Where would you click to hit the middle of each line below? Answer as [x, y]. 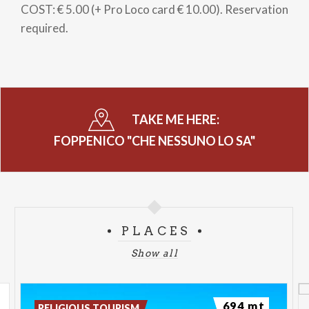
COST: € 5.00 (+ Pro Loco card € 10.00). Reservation [154, 9]
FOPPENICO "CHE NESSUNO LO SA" [154, 140]
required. [44, 28]
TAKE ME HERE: [176, 119]
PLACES [156, 231]
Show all [154, 253]
